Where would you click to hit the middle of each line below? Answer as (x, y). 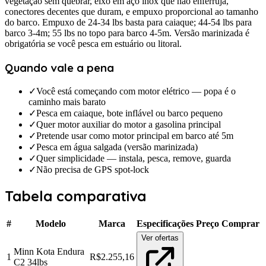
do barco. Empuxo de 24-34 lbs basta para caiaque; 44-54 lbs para (128, 22)
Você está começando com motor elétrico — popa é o (136, 91)
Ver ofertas (160, 238)
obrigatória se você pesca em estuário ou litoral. (93, 43)
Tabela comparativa (75, 196)
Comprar (240, 224)
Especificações (165, 224)
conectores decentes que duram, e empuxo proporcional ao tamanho (132, 11)
